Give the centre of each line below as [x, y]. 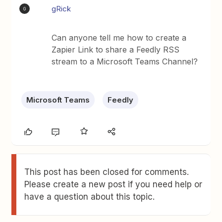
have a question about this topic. [90, 197]
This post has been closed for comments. [107, 172]
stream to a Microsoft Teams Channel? [125, 61]
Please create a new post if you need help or [113, 184]
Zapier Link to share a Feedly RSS [116, 50]
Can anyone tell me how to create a [119, 38]
